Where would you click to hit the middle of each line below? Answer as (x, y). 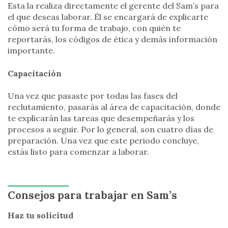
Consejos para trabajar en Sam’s (92, 195)
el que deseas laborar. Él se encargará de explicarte (108, 17)
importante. (31, 51)
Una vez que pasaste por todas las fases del (93, 96)
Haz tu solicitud (40, 216)
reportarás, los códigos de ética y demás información (112, 39)
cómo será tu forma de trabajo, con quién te (94, 28)
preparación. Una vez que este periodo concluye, (103, 141)
